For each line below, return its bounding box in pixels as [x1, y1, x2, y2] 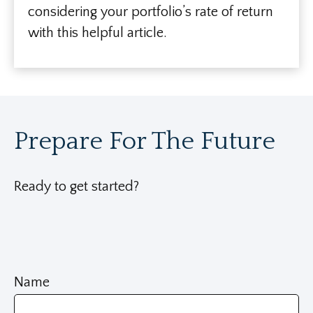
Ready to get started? [14, 178, 139, 194]
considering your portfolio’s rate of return [28, 3, 273, 20]
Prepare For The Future [14, 126, 275, 155]
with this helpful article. [28, 24, 167, 41]
